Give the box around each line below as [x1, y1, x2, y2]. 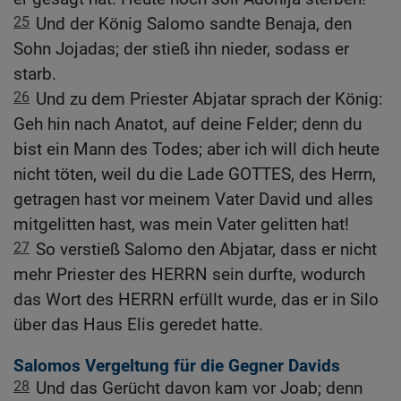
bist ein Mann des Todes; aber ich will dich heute [13, 139, 380, 160]
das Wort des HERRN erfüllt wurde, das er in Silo [13, 289, 379, 311]
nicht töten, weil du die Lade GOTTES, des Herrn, [13, 164, 376, 185]
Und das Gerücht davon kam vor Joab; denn [36, 377, 363, 398]
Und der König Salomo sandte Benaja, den [36, 13, 352, 35]
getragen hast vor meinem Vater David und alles [13, 189, 373, 210]
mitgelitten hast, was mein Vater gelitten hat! [13, 214, 349, 235]
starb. [13, 64, 56, 85]
